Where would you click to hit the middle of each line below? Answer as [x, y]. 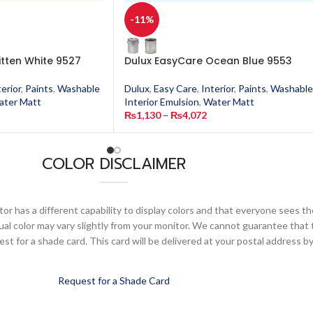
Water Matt [229, 102]
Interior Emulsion [162, 102]
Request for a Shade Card [114, 281]
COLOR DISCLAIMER [114, 164]
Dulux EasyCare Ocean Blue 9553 [208, 61]
